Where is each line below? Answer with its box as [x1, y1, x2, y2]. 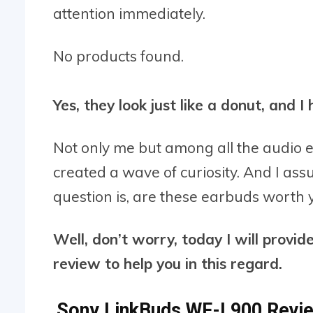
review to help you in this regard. [53, 254, 282, 272]
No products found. [53, 46, 184, 65]
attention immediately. [53, 3, 205, 22]
